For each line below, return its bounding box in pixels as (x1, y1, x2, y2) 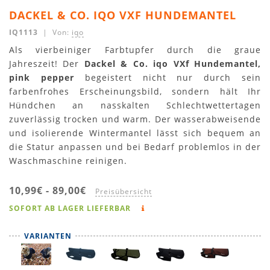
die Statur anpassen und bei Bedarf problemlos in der (9, 141, 261, 152)
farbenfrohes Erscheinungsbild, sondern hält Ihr (9, 86, 261, 97)
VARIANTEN (24, 231, 72, 240)
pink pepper (9, 72, 74, 83)
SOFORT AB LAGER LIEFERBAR (9, 203, 136, 213)
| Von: (38, 27, 72, 37)
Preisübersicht (95, 186, 152, 196)
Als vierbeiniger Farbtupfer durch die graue (9, 44, 261, 55)
